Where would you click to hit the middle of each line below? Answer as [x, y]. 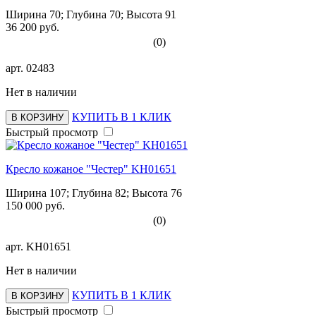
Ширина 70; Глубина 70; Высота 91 [91, 14]
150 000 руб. [35, 205]
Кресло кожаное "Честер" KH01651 [91, 169]
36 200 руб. [32, 27]
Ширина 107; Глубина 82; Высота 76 [94, 193]
